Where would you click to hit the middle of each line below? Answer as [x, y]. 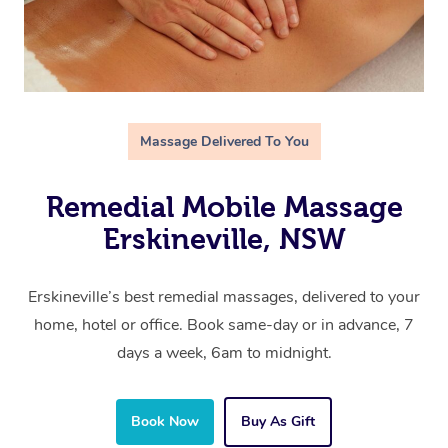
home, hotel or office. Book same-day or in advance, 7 [224, 325]
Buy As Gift [278, 422]
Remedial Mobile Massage [224, 207]
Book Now [165, 422]
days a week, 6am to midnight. [224, 353]
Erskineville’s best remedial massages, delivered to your [224, 297]
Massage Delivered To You [224, 142]
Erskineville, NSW [224, 239]
